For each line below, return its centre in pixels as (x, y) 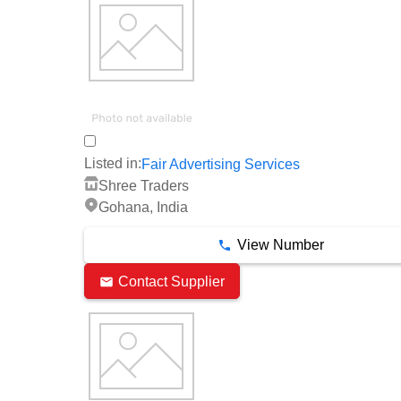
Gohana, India (143, 208)
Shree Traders (144, 185)
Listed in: (113, 164)
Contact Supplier (171, 281)
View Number (280, 245)
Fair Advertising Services (221, 164)
